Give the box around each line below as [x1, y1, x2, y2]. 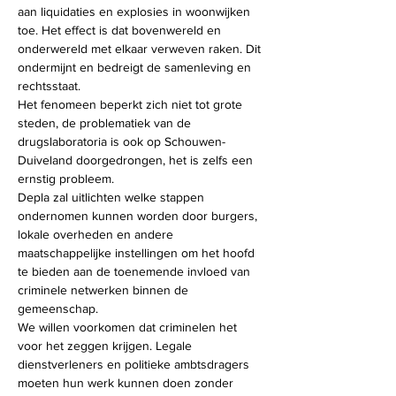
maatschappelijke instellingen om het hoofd [18, 246, 258, 260]
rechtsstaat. [18, 79, 80, 93]
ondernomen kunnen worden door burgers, [18, 209, 261, 223]
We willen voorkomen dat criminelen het [18, 320, 240, 334]
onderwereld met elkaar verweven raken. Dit [18, 42, 264, 56]
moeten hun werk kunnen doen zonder [18, 376, 237, 390]
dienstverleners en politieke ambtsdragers [18, 357, 253, 371]
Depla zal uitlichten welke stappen [18, 190, 208, 204]
